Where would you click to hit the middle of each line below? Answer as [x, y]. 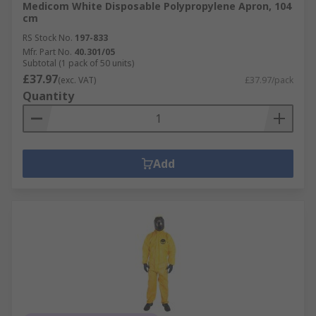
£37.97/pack [269, 80]
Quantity [48, 96]
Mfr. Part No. [47, 52]
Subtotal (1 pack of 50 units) [78, 63]
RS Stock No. [48, 38]
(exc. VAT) [77, 80]
